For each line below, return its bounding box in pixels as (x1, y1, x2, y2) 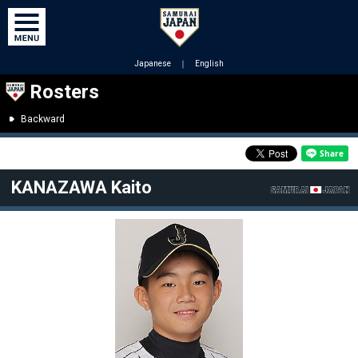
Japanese (134, 59, 171, 68)
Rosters (30, 81, 99, 103)
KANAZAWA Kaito (11, 177, 152, 197)
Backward (21, 113, 65, 125)
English (195, 59, 224, 68)
